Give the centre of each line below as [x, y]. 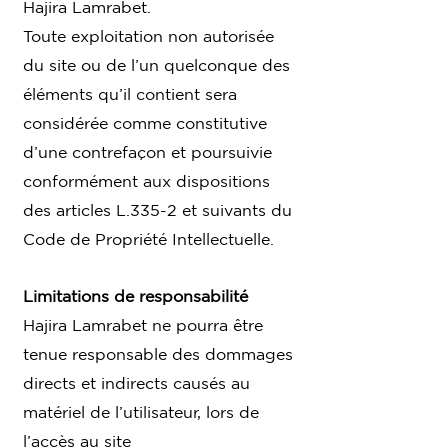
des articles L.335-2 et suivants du [157, 209]
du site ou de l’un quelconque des [156, 64]
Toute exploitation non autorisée [148, 35]
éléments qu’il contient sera [130, 93]
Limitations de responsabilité [135, 295]
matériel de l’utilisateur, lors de [141, 411]
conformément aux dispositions [146, 180]
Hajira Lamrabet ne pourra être [143, 324]
